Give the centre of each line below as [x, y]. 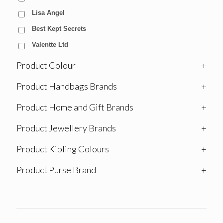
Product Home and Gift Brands [75, 107]
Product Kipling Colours [63, 149]
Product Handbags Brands [67, 86]
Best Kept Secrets [59, 29]
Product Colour [46, 65]
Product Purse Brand [56, 170]
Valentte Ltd [50, 45]
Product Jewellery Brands [66, 128]
